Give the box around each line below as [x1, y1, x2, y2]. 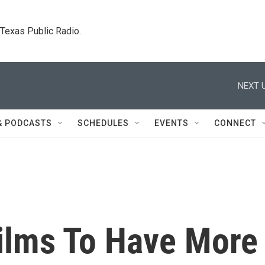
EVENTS [154, 118, 189, 128]
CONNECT [214, 118, 256, 128]
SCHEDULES [77, 118, 129, 128]
